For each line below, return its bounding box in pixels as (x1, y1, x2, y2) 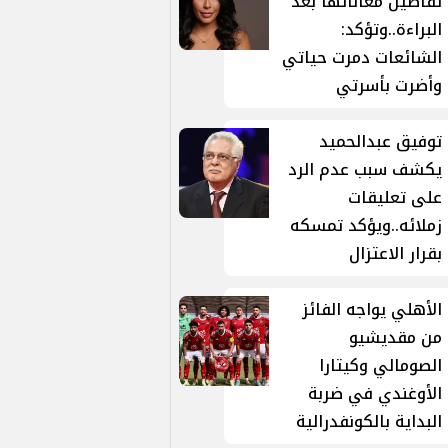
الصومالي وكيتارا (319, 350, 443, 381)
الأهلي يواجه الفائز (302, 294, 443, 325)
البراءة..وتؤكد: (341, 14, 443, 45)
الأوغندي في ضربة (308, 378, 443, 409)
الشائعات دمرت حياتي (282, 42, 443, 73)
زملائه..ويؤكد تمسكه (290, 210, 443, 241)
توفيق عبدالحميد (319, 126, 443, 157)
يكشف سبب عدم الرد (288, 154, 443, 185)
